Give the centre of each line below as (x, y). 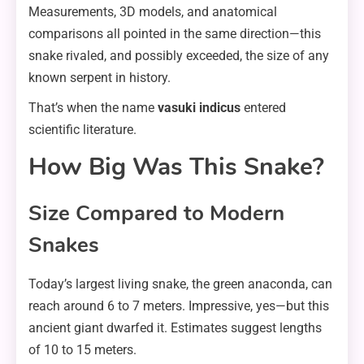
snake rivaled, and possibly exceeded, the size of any (179, 56)
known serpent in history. (100, 78)
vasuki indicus (199, 108)
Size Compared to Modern (156, 214)
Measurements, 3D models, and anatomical (153, 12)
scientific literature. (82, 130)
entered (263, 108)
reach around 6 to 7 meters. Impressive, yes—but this (179, 306)
